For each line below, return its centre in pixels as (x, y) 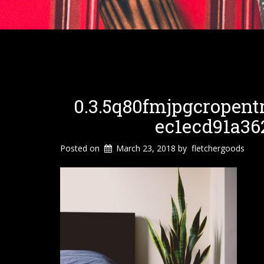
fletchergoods (218, 148)
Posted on (81, 148)
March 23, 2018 (146, 148)
